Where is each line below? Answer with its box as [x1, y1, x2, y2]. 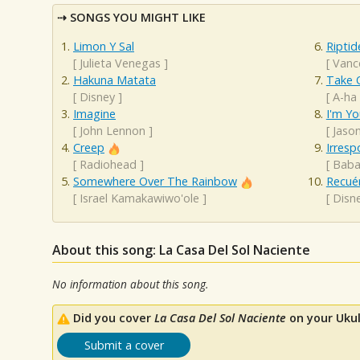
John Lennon [80, 122, 145, 138]
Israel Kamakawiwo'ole [80, 190, 199, 206]
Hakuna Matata [73, 72, 156, 88]
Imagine [73, 105, 116, 121]
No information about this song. [52, 276, 208, 292]
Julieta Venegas [80, 55, 161, 71]
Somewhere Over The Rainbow [73, 173, 237, 189]
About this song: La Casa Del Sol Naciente [52, 240, 310, 259]
